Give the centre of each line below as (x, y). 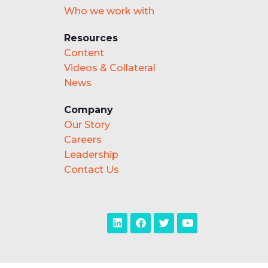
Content (84, 53)
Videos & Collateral (110, 68)
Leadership (91, 154)
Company (89, 109)
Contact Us (92, 169)
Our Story (87, 124)
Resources (91, 38)
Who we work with (109, 11)
